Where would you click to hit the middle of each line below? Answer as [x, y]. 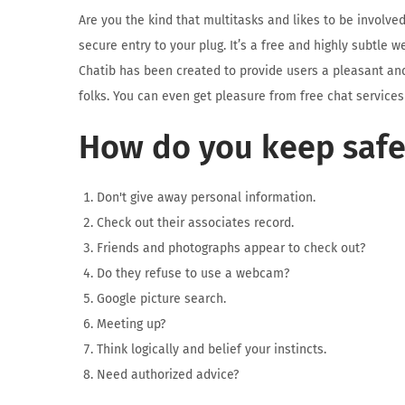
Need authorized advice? [168, 375]
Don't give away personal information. [206, 198]
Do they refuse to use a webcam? [193, 273]
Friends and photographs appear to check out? [231, 248]
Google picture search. [161, 299]
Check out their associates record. [195, 223]
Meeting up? [131, 324]
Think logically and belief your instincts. [212, 349]
